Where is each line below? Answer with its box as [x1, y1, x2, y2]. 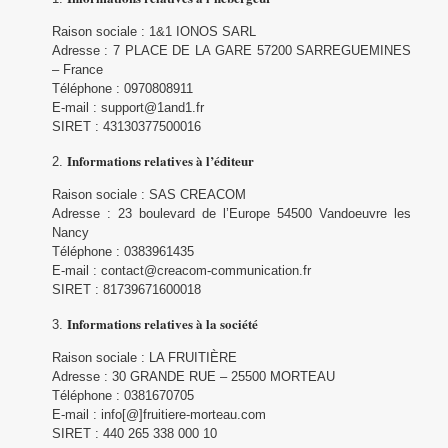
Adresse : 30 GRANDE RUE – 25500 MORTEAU [51, 369, 335, 384]
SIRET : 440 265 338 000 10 [51, 426, 217, 441]
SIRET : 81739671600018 [51, 282, 201, 297]
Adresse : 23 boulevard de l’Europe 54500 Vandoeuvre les [51, 206, 412, 221]
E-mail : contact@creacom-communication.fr [51, 263, 311, 278]
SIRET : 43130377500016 [51, 119, 201, 134]
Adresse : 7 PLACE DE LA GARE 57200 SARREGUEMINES [51, 43, 412, 58]
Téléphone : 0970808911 [51, 81, 193, 96]
